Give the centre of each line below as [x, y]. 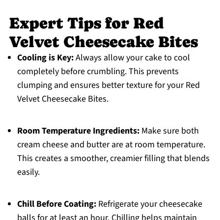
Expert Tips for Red [86, 23]
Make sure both [169, 131]
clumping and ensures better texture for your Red [108, 85]
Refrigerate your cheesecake [149, 204]
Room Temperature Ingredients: [78, 131]
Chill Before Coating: [56, 204]
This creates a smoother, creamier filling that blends [113, 159]
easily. [28, 172]
